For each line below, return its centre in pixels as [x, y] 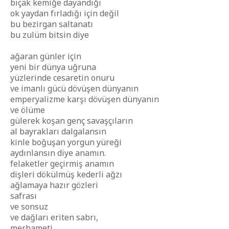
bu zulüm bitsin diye [50, 35]
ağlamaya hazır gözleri [54, 185]
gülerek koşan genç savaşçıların [72, 121]
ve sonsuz [29, 207]
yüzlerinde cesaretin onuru [62, 78]
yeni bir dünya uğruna [53, 67]
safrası [24, 196]
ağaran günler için [46, 56]
